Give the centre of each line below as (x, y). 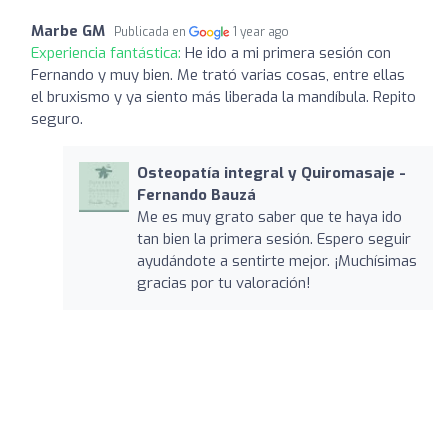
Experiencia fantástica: (108, 52)
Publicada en (151, 31)
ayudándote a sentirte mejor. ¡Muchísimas (276, 260)
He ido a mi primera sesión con (288, 52)
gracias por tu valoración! (223, 282)
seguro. (57, 118)
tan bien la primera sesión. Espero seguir (273, 238)
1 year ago (261, 31)
